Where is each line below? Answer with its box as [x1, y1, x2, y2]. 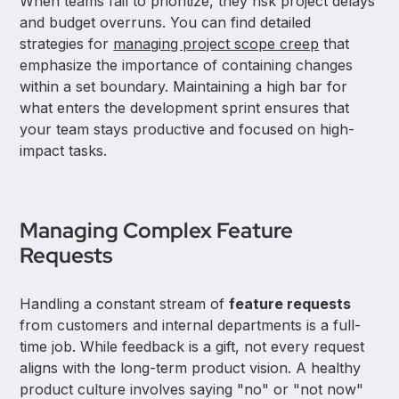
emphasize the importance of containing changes [20, 56, 354, 75]
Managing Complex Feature [20, 216, 294, 245]
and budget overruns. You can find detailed [20, 13, 312, 32]
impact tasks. [20, 142, 108, 160]
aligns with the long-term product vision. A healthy [20, 359, 362, 378]
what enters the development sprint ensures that [20, 99, 350, 118]
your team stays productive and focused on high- [20, 120, 355, 139]
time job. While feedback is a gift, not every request [20, 338, 365, 356]
